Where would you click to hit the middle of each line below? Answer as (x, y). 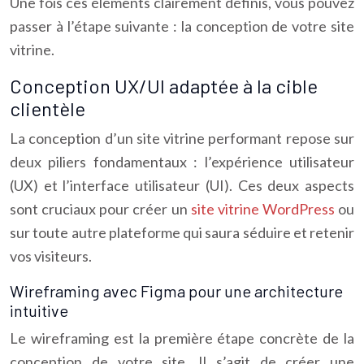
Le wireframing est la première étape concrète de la (182, 338)
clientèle (48, 108)
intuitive (39, 310)
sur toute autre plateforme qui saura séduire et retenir (182, 232)
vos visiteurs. (51, 256)
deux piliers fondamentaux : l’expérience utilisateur (182, 162)
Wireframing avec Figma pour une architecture (176, 291)
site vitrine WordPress (264, 209)
